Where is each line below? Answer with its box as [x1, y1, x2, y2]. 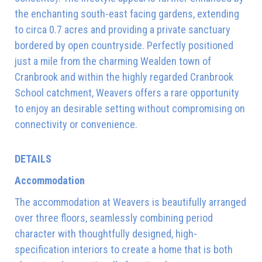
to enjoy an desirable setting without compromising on [15, 102, 245, 115]
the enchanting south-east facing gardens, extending [15, 7, 239, 20]
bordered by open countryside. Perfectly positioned [15, 39, 233, 51]
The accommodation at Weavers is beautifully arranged [15, 195, 246, 208]
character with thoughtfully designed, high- [15, 227, 197, 240]
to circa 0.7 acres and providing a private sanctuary [15, 23, 230, 36]
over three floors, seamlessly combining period [15, 211, 213, 224]
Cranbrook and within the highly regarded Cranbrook [15, 70, 233, 83]
